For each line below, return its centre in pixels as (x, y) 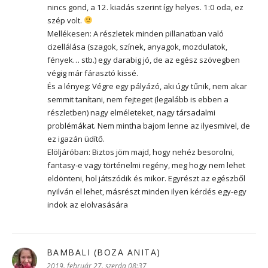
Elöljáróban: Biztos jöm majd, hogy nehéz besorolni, (141, 152)
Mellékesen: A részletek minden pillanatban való (135, 33)
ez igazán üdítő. (76, 138)
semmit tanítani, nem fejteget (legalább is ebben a (138, 99)
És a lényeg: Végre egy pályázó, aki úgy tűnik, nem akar (147, 86)
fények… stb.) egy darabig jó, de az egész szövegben (144, 60)
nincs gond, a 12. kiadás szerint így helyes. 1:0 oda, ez (145, 7)
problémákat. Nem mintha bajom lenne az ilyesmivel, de (149, 125)
